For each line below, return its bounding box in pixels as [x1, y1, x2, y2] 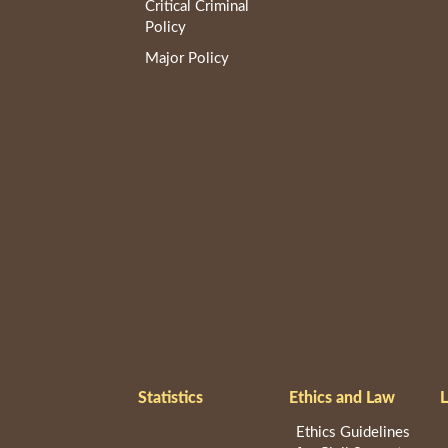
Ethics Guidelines [295, 425, 410, 441]
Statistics [138, 389, 204, 406]
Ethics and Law [289, 389, 396, 406]
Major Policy [145, 51, 229, 67]
